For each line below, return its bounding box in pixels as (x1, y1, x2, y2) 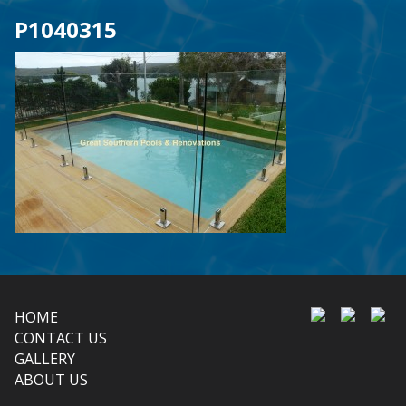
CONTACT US (14, 327, 107, 348)
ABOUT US (14, 369, 88, 390)
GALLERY (14, 348, 75, 369)
